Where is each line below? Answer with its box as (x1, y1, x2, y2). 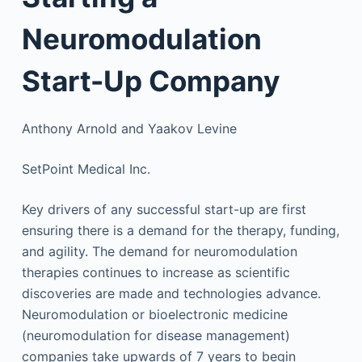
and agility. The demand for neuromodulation (21, 243, 297, 259)
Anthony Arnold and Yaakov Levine (21, 120, 237, 137)
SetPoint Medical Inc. (21, 161, 150, 177)
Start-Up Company (21, 63, 280, 98)
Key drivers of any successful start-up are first (21, 201, 306, 217)
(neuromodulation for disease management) (21, 327, 290, 343)
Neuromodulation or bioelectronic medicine (21, 306, 288, 322)
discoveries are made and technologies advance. (21, 285, 321, 301)
